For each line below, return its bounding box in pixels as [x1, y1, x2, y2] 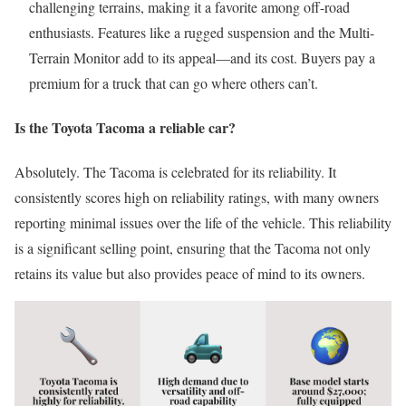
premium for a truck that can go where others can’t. [29, 72, 318, 92]
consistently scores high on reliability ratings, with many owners [14, 188, 379, 208]
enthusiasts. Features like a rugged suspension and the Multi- [29, 22, 374, 42]
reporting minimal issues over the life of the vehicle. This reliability [14, 213, 391, 233]
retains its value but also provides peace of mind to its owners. [14, 264, 365, 284]
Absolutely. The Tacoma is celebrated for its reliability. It [14, 162, 336, 182]
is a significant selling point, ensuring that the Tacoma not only [14, 238, 371, 258]
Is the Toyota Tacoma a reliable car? [14, 116, 236, 138]
